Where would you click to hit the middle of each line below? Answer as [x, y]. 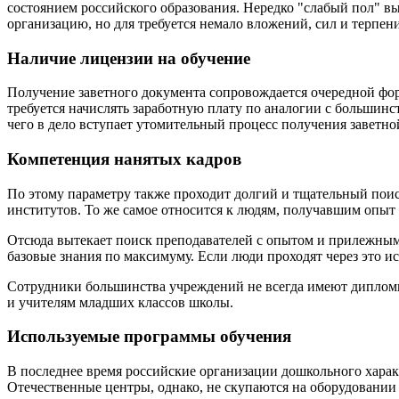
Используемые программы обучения [149, 337]
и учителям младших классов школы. [120, 302]
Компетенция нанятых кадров [124, 159]
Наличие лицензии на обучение [129, 58]
